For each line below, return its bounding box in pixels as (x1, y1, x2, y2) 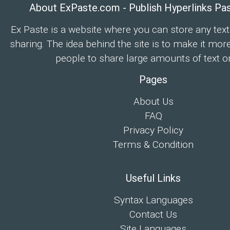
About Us (133, 95, 174, 108)
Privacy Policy (123, 124, 183, 137)
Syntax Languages (113, 194, 193, 206)
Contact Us (129, 208, 177, 221)
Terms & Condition (113, 138, 194, 151)
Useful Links (126, 171, 181, 185)
